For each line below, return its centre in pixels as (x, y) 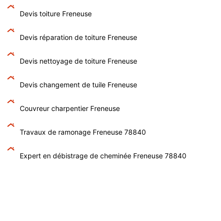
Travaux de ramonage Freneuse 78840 (83, 132)
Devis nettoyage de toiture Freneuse (78, 61)
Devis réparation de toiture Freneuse (78, 37)
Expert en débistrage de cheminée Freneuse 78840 (103, 155)
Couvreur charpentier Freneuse (70, 108)
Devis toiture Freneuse (56, 13)
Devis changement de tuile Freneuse (78, 84)
